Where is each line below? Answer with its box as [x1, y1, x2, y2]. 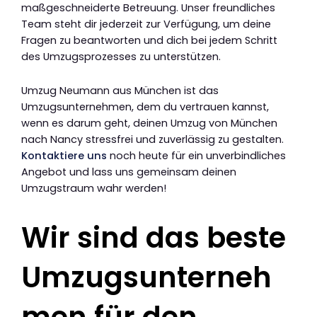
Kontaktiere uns [21, 149, 107, 163]
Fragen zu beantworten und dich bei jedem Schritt [21, 33, 277, 47]
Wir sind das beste [21, 218, 286, 258]
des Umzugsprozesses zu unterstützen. [21, 49, 221, 64]
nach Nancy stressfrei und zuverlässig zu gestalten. [21, 132, 284, 147]
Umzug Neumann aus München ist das [21, 83, 219, 98]
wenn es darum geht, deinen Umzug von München [21, 116, 277, 131]
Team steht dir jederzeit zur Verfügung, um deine [21, 16, 271, 31]
